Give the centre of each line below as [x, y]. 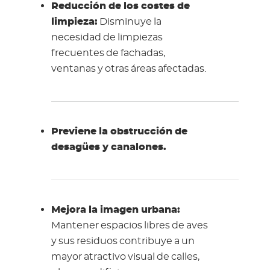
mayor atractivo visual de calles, [125, 256]
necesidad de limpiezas [107, 37]
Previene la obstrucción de [119, 131]
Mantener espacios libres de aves [129, 225]
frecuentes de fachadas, [108, 53]
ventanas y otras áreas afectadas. [128, 68]
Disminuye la [129, 21]
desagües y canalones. [108, 147]
